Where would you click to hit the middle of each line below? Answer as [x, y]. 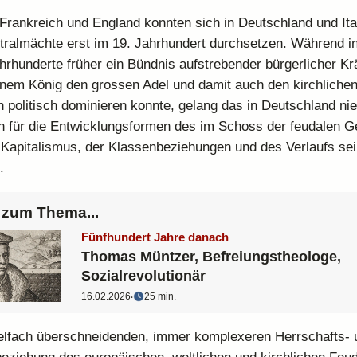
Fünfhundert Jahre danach [155, 237]
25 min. [161, 297]
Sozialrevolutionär [144, 276]
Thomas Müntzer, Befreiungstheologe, [212, 257]
